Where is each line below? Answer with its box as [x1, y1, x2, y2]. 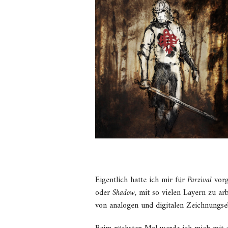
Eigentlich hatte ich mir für [95, 173, 187, 187]
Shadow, [112, 186, 136, 200]
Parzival [187, 173, 212, 187]
